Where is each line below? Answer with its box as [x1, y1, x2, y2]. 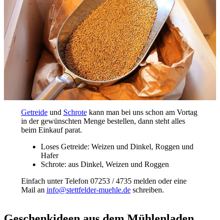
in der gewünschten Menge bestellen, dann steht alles [21, 116, 185, 125]
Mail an [21, 185, 47, 194]
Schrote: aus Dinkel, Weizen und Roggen [40, 160, 169, 168]
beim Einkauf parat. [21, 125, 82, 134]
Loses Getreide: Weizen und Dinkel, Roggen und [40, 142, 193, 151]
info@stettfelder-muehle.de [46, 185, 131, 194]
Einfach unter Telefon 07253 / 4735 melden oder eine [21, 176, 187, 185]
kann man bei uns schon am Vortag [86, 108, 197, 116]
